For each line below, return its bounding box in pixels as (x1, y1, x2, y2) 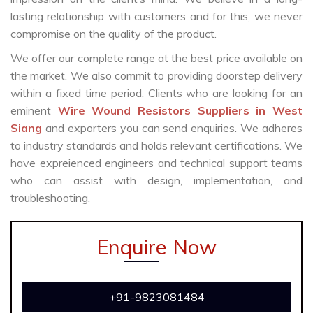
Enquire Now (96, 234, 217, 260)
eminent (10, 103, 58, 118)
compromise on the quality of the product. (10, 27, 217, 41)
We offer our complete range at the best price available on (10, 51, 303, 66)
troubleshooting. (10, 191, 90, 205)
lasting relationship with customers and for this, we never (10, 9, 303, 24)
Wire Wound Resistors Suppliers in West (57, 103, 303, 118)
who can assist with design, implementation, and (10, 173, 303, 188)
